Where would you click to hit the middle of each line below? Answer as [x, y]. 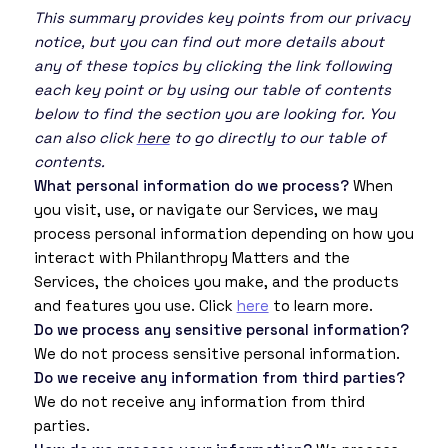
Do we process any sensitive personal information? [221, 330]
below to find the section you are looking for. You [214, 114]
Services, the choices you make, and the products [216, 282]
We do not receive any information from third [199, 402]
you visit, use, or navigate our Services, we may [205, 210]
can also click [85, 138]
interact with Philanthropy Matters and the [191, 258]
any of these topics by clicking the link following [212, 66]
